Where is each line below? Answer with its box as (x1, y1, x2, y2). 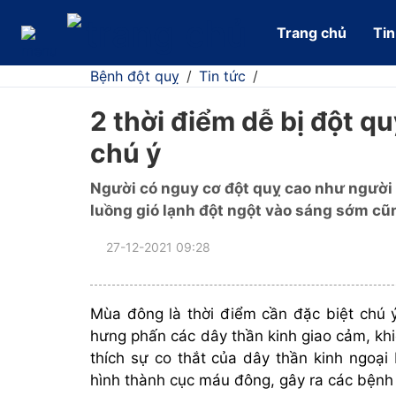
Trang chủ (277, 24, 346, 42)
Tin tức (199, 67, 246, 85)
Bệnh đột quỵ (90, 67, 179, 85)
